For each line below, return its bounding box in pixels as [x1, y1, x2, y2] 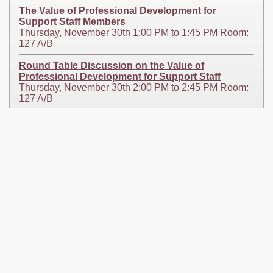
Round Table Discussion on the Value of [19, 60, 204, 71]
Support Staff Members [19, 16, 126, 27]
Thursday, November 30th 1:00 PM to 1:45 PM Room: [19, 27, 249, 38]
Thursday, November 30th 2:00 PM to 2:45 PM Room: [19, 82, 249, 93]
